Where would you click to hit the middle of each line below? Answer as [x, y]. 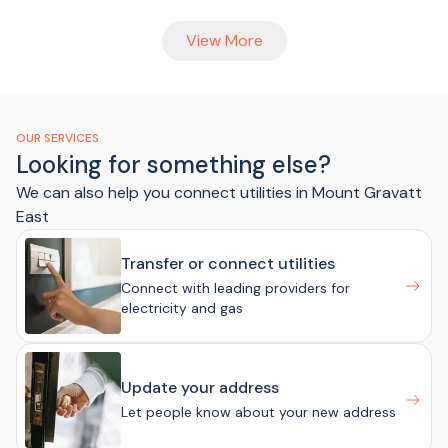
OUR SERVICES [57, 138]
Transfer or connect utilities [228, 263]
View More [224, 40]
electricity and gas [182, 308]
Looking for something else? [173, 164]
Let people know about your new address [258, 412]
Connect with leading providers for [235, 288]
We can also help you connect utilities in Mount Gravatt [219, 192]
